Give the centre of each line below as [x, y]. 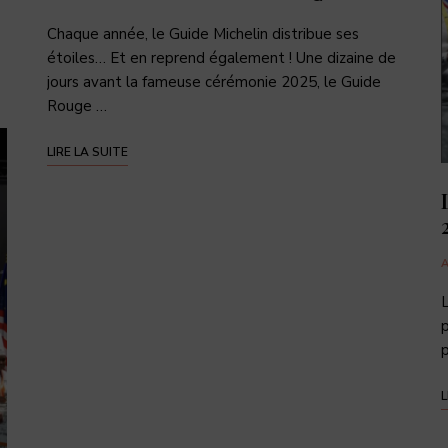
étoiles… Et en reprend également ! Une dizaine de [222, 57]
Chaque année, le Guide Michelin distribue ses [203, 33]
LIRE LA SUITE [88, 151]
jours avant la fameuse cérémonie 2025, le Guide [214, 81]
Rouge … [77, 105]
